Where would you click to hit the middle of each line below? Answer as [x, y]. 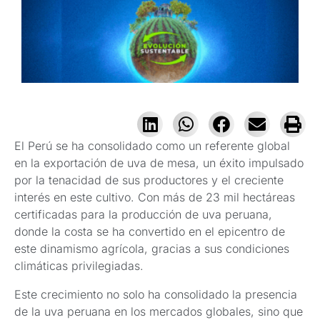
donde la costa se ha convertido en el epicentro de [150, 232]
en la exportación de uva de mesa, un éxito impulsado [159, 163]
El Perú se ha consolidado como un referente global [152, 146]
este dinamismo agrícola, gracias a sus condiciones [152, 249]
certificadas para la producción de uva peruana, [143, 215]
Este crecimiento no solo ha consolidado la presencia [156, 295]
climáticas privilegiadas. [81, 266]
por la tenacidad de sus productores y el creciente [149, 180]
